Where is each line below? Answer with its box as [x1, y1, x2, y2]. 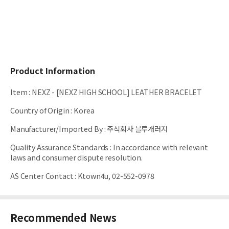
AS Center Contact [10, 170, 74, 181]
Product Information [10, 64, 95, 77]
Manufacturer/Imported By [10, 123, 103, 134]
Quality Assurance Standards [10, 142, 109, 153]
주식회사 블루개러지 [107, 123, 168, 134]
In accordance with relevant [112, 142, 209, 153]
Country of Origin [10, 105, 70, 116]
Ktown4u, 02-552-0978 [78, 170, 154, 181]
